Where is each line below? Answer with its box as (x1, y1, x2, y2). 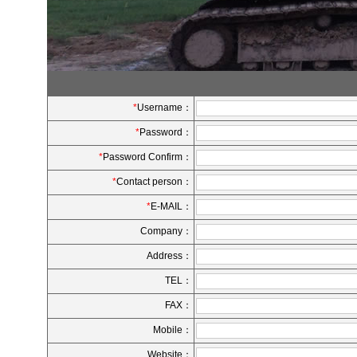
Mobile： (153, 324, 192, 335)
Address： (147, 250, 192, 261)
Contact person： (116, 176, 192, 187)
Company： (140, 226, 192, 237)
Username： (137, 102, 192, 113)
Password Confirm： (103, 151, 192, 163)
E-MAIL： (151, 201, 192, 212)
